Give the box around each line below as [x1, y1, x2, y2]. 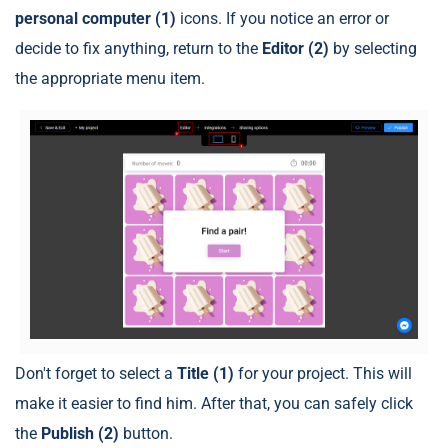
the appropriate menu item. [15, 69, 205, 89]
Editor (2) [262, 39, 329, 59]
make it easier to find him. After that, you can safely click [15, 393, 413, 413]
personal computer [15, 9, 151, 29]
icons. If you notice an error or [176, 9, 389, 29]
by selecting [329, 39, 417, 59]
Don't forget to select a [15, 363, 177, 383]
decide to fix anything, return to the [15, 39, 262, 59]
